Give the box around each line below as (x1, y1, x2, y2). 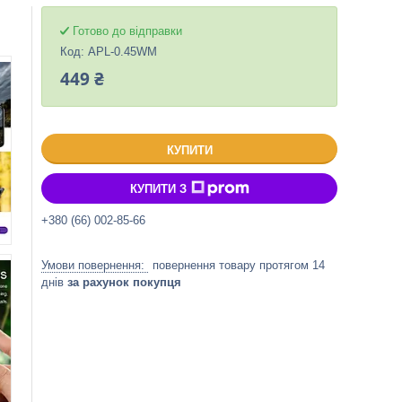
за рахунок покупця (67, 275, 181, 289)
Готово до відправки (73, 24, 182, 38)
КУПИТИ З (129, 181, 187, 196)
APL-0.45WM (88, 45, 157, 58)
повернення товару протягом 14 (153, 258, 325, 272)
